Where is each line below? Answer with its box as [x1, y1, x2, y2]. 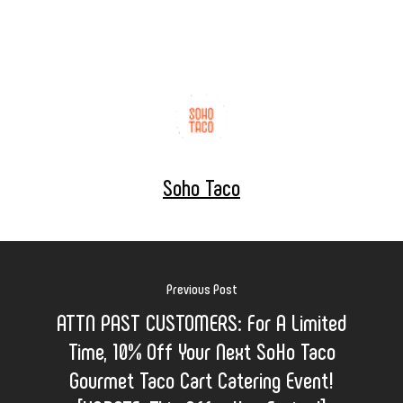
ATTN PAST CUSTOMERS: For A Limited [57, 307, 346, 336]
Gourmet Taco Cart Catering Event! [69, 364, 334, 393]
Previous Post [166, 279, 237, 297]
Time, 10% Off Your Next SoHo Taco [67, 336, 336, 364]
